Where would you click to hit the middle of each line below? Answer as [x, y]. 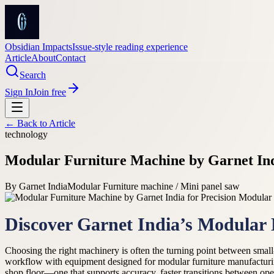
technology [26, 134]
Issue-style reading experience [130, 47]
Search [33, 75]
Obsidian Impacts [39, 47]
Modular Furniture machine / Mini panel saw [154, 186]
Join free [50, 92]
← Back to [27, 123]
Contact [71, 58]
